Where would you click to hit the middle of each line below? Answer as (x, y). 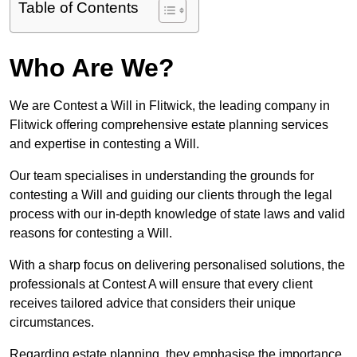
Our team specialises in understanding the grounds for (162, 176)
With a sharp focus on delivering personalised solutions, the (177, 265)
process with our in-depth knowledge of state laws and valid (177, 214)
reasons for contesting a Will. (91, 233)
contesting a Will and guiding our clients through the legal (171, 195)
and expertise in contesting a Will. (106, 144)
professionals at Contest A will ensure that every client (161, 284)
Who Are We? (92, 68)
